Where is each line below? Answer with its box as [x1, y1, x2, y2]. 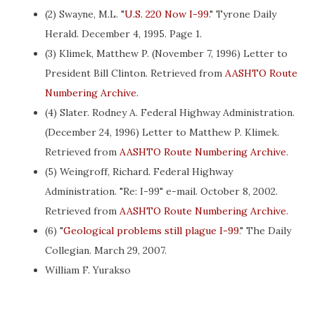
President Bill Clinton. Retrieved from [45, 67, 225, 79]
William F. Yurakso [45, 264, 131, 276]
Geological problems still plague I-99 [63, 224, 239, 237]
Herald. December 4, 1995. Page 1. [45, 27, 202, 40]
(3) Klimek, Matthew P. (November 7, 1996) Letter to [45, 47, 288, 60]
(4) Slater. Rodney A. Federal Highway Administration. [45, 106, 295, 119]
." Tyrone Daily [209, 8, 276, 20]
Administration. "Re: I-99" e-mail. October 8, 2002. [45, 185, 278, 198]
